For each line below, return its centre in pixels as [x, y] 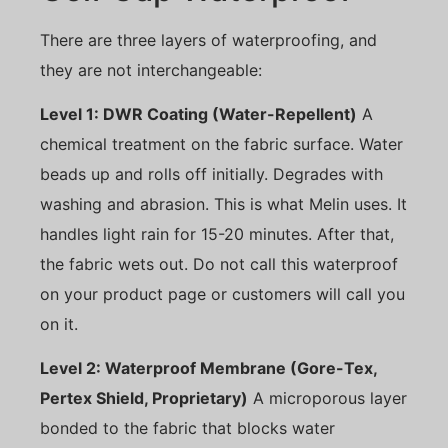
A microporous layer [327, 398]
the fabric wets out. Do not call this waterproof [219, 264]
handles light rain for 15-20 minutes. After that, [217, 234]
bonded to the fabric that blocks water [187, 428]
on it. [59, 324]
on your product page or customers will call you [222, 294]
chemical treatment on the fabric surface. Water [221, 144]
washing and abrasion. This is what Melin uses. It [223, 204]
